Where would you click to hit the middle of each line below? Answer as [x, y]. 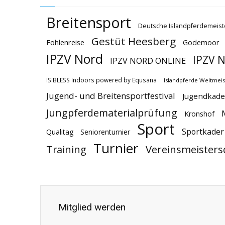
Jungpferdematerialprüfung [112, 113]
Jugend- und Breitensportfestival [111, 96]
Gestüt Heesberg [134, 41]
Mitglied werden [92, 207]
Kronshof [199, 114]
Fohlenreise [65, 42]
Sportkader [203, 132]
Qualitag [60, 132]
